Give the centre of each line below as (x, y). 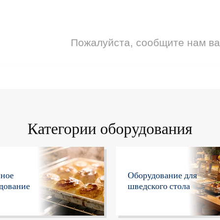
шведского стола (159, 186)
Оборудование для (162, 176)
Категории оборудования (110, 129)
